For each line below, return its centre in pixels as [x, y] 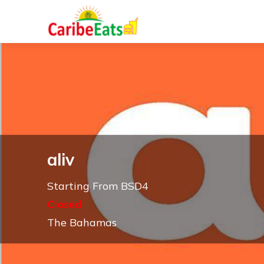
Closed [64, 204]
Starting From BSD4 [98, 186]
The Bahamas [82, 222]
